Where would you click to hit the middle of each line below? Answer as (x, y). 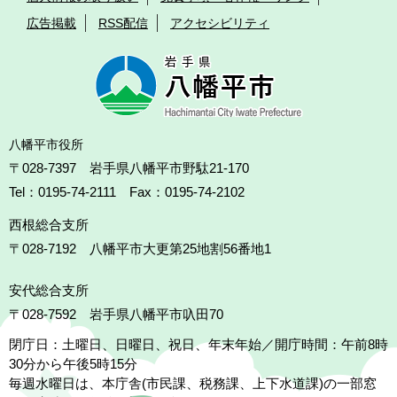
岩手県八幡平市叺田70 (156, 314)
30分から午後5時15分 (73, 364)
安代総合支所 (49, 290)
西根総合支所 (49, 225)
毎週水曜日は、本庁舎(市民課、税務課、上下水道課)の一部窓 (193, 383)
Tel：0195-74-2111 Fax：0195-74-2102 (127, 192)
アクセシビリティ (220, 23)
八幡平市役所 (46, 144)
